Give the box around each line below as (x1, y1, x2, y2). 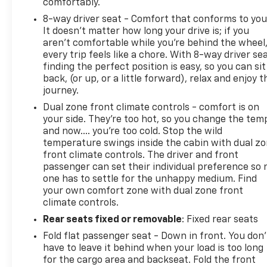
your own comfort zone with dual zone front (43, 186, 244, 196)
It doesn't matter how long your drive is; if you (43, 26, 250, 36)
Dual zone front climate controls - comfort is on (43, 103, 260, 113)
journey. (43, 86, 79, 96)
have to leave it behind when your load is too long (43, 243, 264, 253)
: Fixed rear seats (182, 215, 259, 225)
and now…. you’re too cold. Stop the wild (43, 126, 223, 136)
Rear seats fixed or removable (43, 215, 182, 225)
